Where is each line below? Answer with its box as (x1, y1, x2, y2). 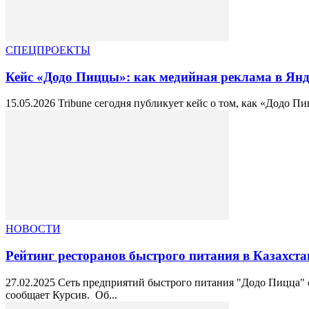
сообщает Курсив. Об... (6, 288, 117, 301)
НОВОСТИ (6, 223, 61, 235)
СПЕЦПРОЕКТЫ (6, 43, 90, 56)
